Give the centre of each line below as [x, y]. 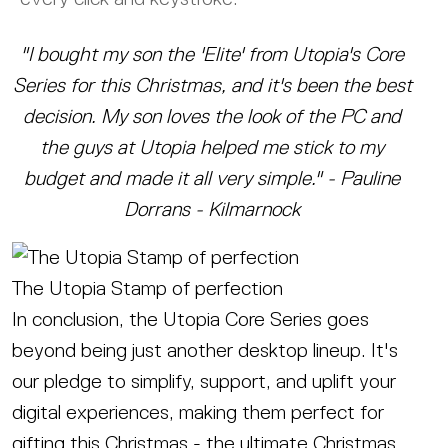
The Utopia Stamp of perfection [147, 287]
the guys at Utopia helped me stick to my [212, 147]
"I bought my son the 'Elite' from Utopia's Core [212, 54]
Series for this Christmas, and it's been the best [212, 85]
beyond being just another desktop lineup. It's [205, 349]
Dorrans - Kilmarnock [212, 209]
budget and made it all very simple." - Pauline [212, 178]
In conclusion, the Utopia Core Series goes [190, 318]
